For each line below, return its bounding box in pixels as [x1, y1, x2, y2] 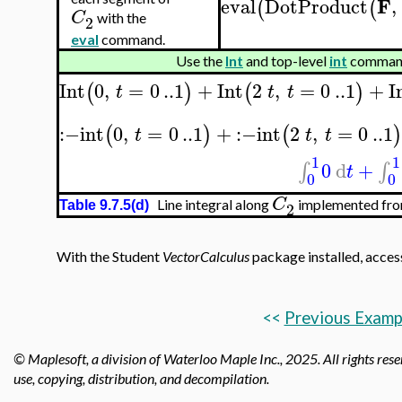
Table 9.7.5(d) [59, 197, 149, 214]
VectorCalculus [162, 248, 249, 266]
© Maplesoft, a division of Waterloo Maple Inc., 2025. [13, 350, 320, 367]
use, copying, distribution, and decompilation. [13, 370, 269, 387]
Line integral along [149, 196, 272, 214]
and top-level [243, 52, 329, 70]
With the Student [57, 248, 162, 266]
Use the [176, 52, 225, 70]
